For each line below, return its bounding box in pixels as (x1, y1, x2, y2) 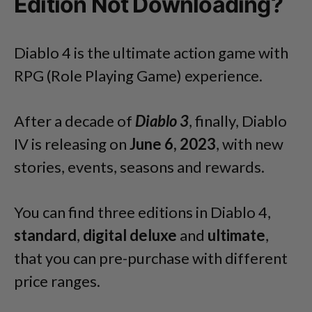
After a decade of (14, 111, 135, 131)
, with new (216, 134, 283, 154)
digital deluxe (83, 226, 177, 245)
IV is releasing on (14, 134, 130, 154)
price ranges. (14, 272, 100, 291)
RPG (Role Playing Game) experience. (14, 66, 263, 86)
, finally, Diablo (189, 111, 287, 131)
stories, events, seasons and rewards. (14, 157, 265, 177)
